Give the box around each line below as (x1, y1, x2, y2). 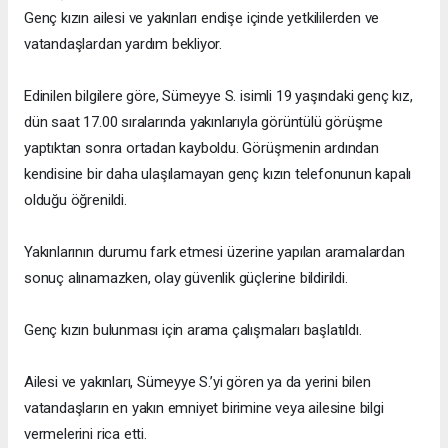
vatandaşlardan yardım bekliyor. (24, 34, 223, 53)
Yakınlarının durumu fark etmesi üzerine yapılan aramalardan (24, 242, 405, 261)
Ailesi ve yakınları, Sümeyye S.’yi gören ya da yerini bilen (24, 372, 371, 391)
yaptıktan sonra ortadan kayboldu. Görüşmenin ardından (24, 138, 379, 157)
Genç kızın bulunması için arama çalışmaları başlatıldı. (24, 320, 362, 339)
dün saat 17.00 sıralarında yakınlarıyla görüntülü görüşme (24, 112, 384, 131)
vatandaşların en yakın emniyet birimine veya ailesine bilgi (24, 398, 384, 417)
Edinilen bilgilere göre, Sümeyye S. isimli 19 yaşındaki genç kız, (24, 86, 413, 105)
